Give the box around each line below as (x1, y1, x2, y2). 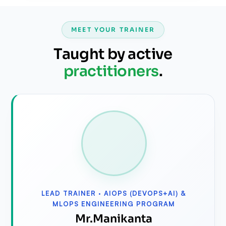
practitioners (64, 62, 159, 80)
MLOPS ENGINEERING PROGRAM (52, 199, 175, 208)
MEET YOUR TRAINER (71, 25, 155, 33)
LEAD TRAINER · (41, 189, 104, 197)
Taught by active (53, 44, 173, 63)
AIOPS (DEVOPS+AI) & (104, 189, 186, 197)
